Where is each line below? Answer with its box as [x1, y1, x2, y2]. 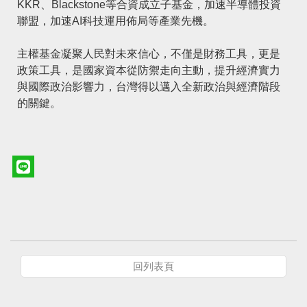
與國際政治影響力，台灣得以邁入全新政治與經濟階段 [17, 81, 280, 93]
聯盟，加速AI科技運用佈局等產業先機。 [17, 15, 214, 27]
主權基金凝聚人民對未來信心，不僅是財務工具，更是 [17, 48, 280, 60]
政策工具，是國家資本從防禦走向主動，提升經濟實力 [17, 64, 280, 77]
